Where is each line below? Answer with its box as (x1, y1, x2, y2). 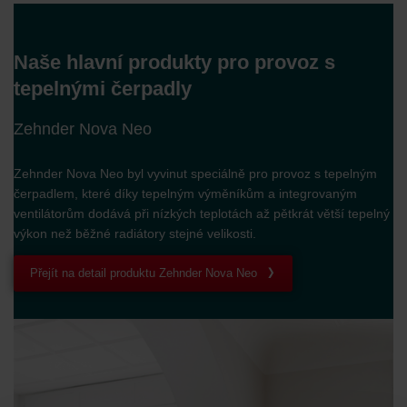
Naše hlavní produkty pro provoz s (14, 51, 335, 74)
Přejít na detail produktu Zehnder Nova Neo (29, 266, 257, 281)
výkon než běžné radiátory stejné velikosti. (14, 225, 256, 241)
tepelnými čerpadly (14, 77, 192, 101)
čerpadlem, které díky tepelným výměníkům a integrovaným (14, 185, 357, 201)
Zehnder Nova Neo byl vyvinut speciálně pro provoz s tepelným (14, 165, 377, 181)
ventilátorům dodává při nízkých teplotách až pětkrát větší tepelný (14, 205, 390, 221)
